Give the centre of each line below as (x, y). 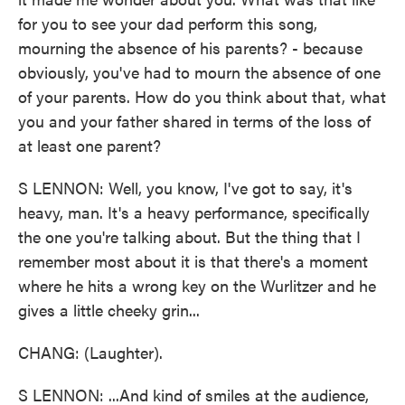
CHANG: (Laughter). (90, 352)
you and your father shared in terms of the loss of (194, 121)
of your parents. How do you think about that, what (202, 96)
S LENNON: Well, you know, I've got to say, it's (185, 188)
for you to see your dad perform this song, (168, 23)
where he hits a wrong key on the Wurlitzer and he (197, 285)
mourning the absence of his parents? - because (190, 47)
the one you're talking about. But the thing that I (189, 236)
